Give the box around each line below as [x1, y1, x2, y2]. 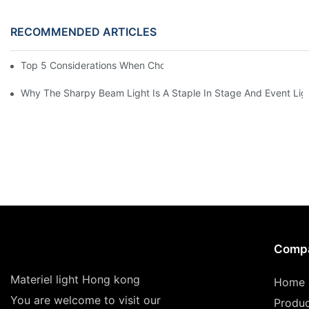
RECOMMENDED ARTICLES [10, 24, 157, 39]
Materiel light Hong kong [10, 272, 140, 286]
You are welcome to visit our [10, 292, 161, 307]
